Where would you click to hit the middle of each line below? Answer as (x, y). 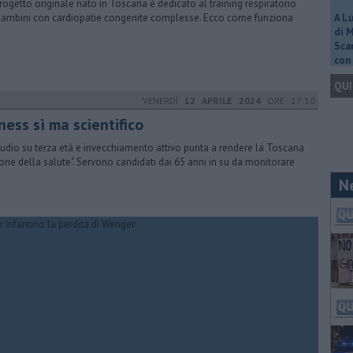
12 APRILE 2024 (223, 100)
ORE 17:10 (288, 100)
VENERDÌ (163, 100)
